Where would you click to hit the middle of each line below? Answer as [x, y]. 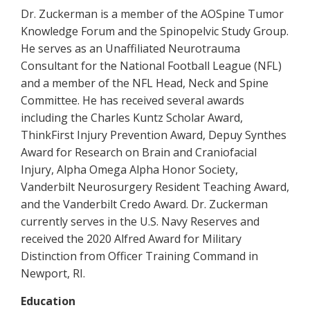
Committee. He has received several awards [133, 100]
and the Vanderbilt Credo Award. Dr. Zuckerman [144, 204]
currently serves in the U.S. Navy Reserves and [140, 221]
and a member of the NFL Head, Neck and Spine [145, 83]
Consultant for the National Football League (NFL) [151, 66]
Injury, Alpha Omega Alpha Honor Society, [129, 170]
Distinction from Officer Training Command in [139, 256]
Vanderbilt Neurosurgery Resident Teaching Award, [155, 187]
